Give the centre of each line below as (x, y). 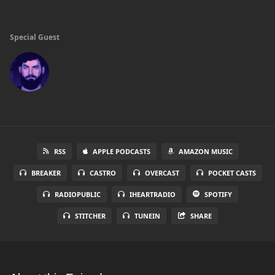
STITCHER (90, 216)
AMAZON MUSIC (205, 151)
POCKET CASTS (232, 173)
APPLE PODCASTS (121, 151)
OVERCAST (162, 173)
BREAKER (46, 173)
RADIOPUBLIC (78, 194)
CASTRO (103, 173)
